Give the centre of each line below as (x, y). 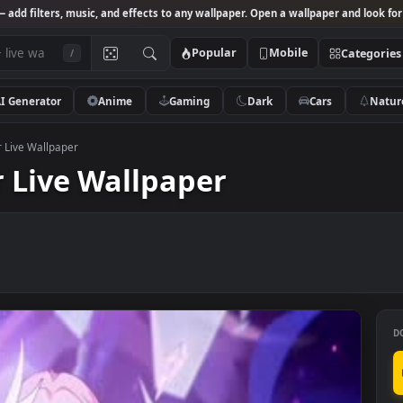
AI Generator (75, 112)
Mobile (366, 58)
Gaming (256, 112)
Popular (283, 58)
